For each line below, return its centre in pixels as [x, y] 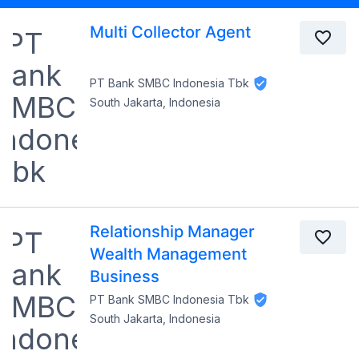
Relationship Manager [172, 232]
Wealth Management [168, 254]
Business [125, 276]
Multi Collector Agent [170, 32]
